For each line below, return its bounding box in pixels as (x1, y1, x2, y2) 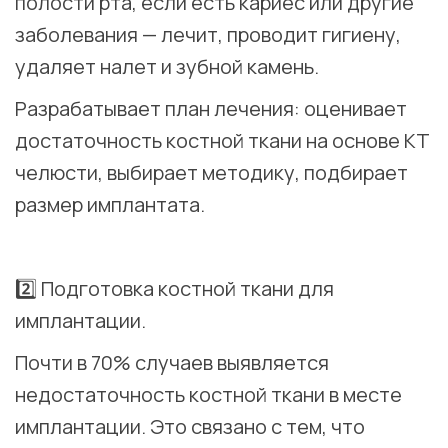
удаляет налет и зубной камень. (15, 53, 319, 81)
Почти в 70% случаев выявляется (15, 349, 329, 377)
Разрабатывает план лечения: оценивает (15, 95, 407, 123)
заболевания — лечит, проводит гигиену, (15, 21, 401, 49)
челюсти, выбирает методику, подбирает (15, 159, 408, 187)
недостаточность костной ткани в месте (15, 381, 402, 409)
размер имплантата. (15, 191, 205, 219)
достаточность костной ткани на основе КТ (15, 127, 430, 155)
